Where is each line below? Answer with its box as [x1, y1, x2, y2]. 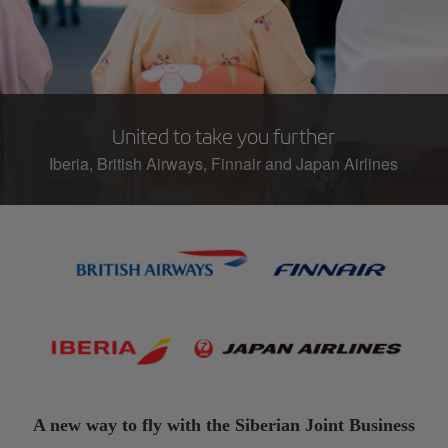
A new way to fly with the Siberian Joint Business [33, 415, 415, 436]
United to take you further [112, 123, 335, 149]
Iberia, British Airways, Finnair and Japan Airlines [49, 151, 398, 175]
